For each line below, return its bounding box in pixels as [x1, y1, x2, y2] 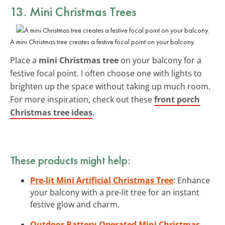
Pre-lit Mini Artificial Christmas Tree [30, 174, 173, 186]
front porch [154, 93, 200, 105]
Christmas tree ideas [10, 106, 92, 118]
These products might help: [10, 152, 131, 168]
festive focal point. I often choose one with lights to [10, 67, 202, 79]
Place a [10, 54, 39, 66]
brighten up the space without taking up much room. [10, 80, 210, 92]
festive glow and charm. [30, 198, 120, 210]
